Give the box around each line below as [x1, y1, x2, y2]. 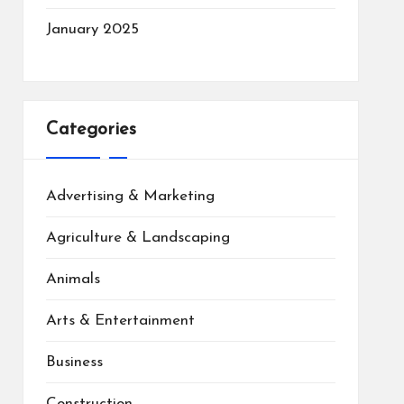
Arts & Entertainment [45, 312, 195, 328]
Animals [45, 271, 100, 287]
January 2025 [45, 21, 139, 37]
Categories [45, 120, 136, 139]
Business [45, 353, 103, 370]
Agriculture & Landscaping [45, 229, 230, 245]
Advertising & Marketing [45, 188, 215, 204]
